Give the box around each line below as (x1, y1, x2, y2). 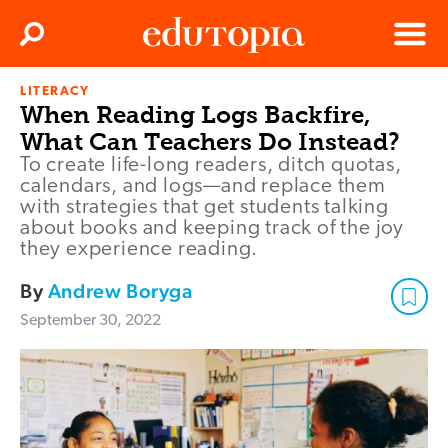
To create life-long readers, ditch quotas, (20, 155, 402, 177)
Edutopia (143, 92, 199, 108)
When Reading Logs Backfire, (20, 100, 371, 130)
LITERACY (20, 85, 90, 99)
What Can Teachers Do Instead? (20, 127, 400, 157)
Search (34, 33, 72, 47)
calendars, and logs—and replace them (20, 176, 386, 198)
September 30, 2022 (20, 313, 161, 330)
